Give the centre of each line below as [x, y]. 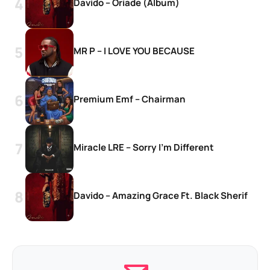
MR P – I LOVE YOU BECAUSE [134, 51]
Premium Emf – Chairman [130, 99]
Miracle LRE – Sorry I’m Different [144, 147]
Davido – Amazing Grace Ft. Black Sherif [161, 195]
